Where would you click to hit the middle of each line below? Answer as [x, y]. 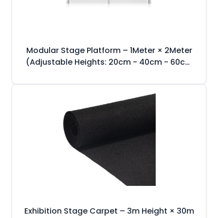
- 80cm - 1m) [109, 74]
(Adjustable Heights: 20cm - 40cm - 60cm [109, 62]
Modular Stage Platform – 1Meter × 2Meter [109, 50]
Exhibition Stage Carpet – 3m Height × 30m [109, 211]
